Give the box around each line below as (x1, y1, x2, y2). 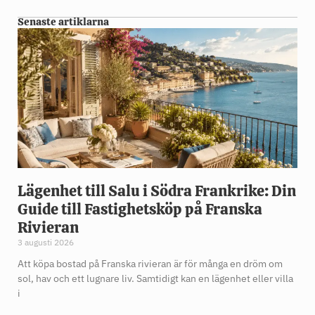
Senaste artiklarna (18, 15, 109, 30)
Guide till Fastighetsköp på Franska (18, 199, 262, 220)
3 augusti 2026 (18, 237, 74, 248)
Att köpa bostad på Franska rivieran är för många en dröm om (18, 257, 283, 271)
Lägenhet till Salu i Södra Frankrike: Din (18, 181, 296, 202)
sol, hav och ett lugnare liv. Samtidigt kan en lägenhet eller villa (18, 272, 293, 285)
